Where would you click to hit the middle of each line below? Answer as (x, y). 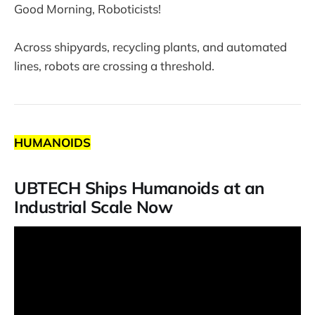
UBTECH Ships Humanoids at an (139, 188)
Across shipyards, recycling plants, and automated (150, 46)
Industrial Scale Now (94, 207)
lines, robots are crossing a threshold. (114, 65)
